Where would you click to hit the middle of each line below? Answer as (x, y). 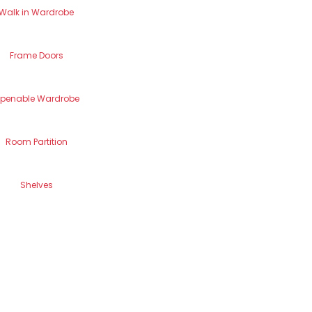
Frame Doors (36, 55)
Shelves (36, 185)
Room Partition (36, 142)
